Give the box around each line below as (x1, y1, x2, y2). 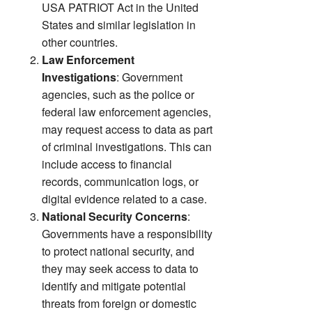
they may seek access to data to (42, 260, 198, 276)
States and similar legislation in (42, 16, 196, 33)
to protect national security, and (42, 242, 194, 259)
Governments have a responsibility (42, 225, 212, 242)
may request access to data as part (42, 120, 212, 137)
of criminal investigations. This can (42, 138, 212, 155)
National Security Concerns (42, 208, 187, 224)
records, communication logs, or (42, 173, 198, 189)
